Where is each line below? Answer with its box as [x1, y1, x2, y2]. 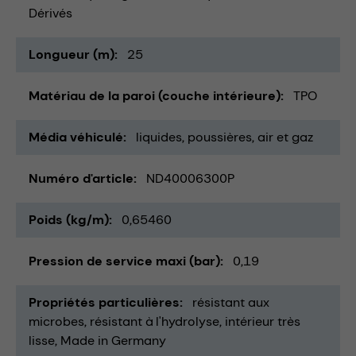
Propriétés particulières [29, 293, 180, 311]
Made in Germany [60, 331, 166, 349]
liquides [136, 128, 182, 145]
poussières [188, 128, 252, 145]
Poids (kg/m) [29, 211, 109, 228]
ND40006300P [146, 169, 234, 187]
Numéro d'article [29, 169, 133, 187]
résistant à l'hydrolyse [90, 312, 219, 330]
